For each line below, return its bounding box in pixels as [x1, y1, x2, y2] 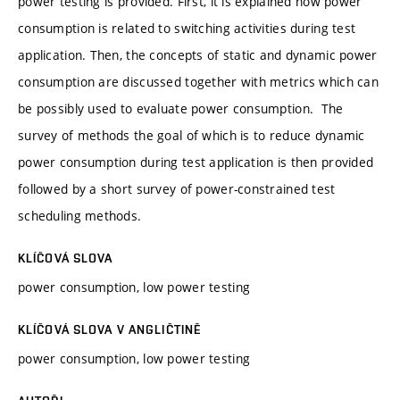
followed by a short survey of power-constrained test [18, 179, 336, 197]
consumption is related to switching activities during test [18, 19, 356, 37]
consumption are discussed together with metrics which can [18, 72, 379, 90]
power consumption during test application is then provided [18, 153, 374, 171]
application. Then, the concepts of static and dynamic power [18, 46, 378, 63]
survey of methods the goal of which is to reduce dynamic [18, 126, 365, 144]
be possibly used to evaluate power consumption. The [18, 99, 344, 117]
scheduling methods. [18, 206, 142, 224]
